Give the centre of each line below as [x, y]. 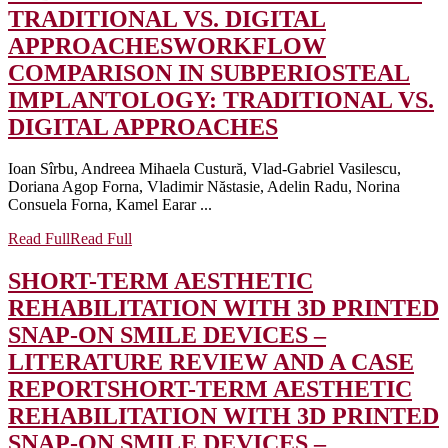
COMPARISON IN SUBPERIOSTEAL [209, 72]
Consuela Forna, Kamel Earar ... [110, 205]
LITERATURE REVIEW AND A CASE [211, 362]
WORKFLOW [249, 45]
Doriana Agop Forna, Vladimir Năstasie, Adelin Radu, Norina [204, 187]
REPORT [57, 389]
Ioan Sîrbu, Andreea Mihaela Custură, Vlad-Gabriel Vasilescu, [204, 169]
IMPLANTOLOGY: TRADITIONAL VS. [221, 99]
